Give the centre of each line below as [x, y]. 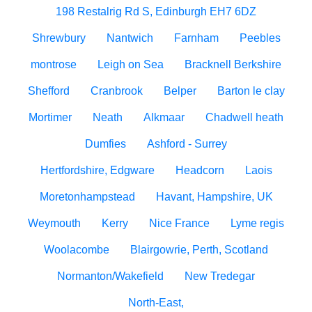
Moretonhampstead [87, 197]
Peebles [260, 38]
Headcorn [200, 170]
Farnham [196, 38]
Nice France [179, 223]
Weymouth [54, 223]
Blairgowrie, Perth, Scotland [199, 250]
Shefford [48, 91]
